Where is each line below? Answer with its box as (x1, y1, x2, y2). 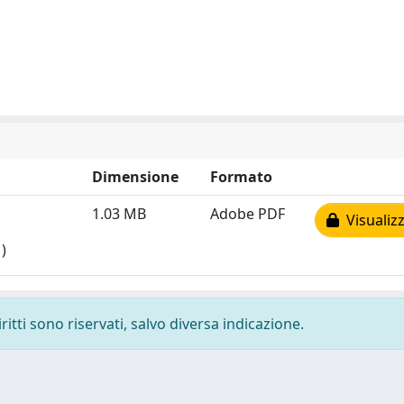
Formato (210, 167, 272, 187)
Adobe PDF (210, 204, 285, 224)
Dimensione (92, 167, 179, 187)
